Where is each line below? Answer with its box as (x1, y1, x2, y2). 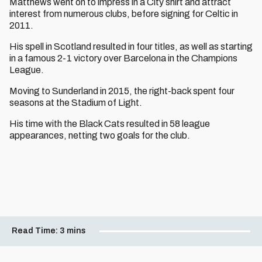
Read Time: (12, 226, 58, 235)
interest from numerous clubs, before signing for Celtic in (9, 9, 238, 19)
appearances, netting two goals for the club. (9, 130, 190, 140)
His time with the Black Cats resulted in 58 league (9, 119, 210, 129)
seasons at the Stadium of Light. (9, 98, 142, 108)
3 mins (60, 226, 86, 235)
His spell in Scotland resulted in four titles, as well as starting (9, 42, 253, 51)
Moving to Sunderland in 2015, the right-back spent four (9, 86, 235, 96)
